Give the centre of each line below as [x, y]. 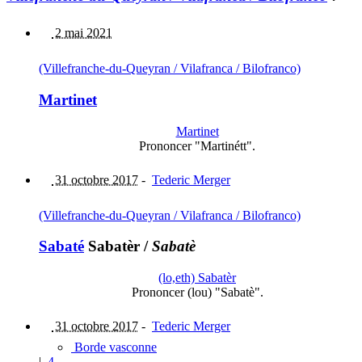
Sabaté [61, 246]
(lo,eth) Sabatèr [197, 278]
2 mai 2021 [82, 33]
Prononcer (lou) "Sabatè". [197, 293]
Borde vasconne [114, 347]
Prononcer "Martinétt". [197, 145]
